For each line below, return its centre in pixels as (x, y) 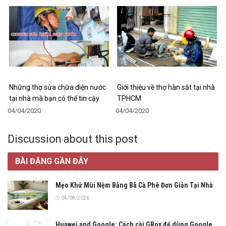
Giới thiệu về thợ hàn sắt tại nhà (166, 88)
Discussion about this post (73, 139)
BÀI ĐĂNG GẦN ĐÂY (52, 161)
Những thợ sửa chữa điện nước (58, 88)
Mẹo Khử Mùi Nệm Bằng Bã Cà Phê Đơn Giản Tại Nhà (134, 185)
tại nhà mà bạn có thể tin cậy (54, 99)
